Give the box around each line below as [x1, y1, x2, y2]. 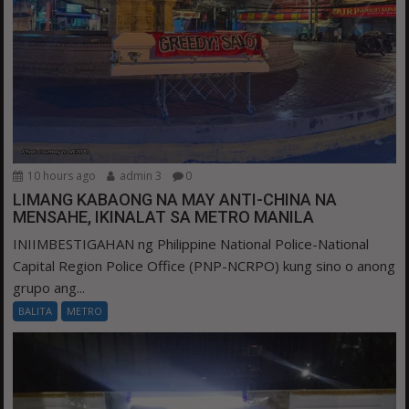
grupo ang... [13, 278, 86, 298]
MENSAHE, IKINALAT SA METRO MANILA [13, 207, 315, 227]
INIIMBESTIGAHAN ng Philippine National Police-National [13, 235, 370, 254]
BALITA [18, 304, 53, 319]
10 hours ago [25, 168, 97, 184]
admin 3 [117, 168, 163, 184]
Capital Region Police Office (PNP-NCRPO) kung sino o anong [13, 257, 396, 276]
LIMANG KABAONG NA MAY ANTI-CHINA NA [13, 190, 338, 210]
